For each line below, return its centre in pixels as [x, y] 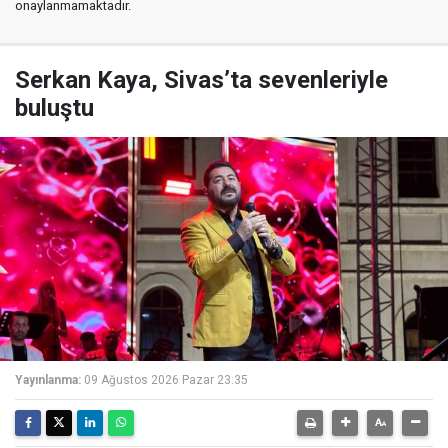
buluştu [54, 108]
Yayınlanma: [48, 380]
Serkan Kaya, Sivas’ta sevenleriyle [201, 80]
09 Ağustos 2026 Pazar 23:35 [166, 380]
